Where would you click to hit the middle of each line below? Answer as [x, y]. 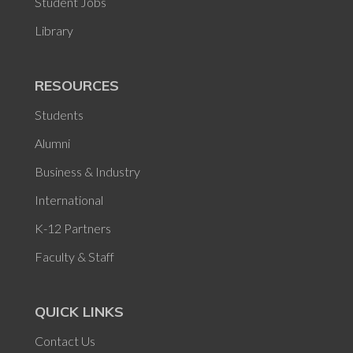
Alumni [52, 143]
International [69, 200]
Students [59, 115]
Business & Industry [87, 172]
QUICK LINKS [79, 312]
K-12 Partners [73, 229]
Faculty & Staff [74, 257]
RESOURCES [77, 86]
